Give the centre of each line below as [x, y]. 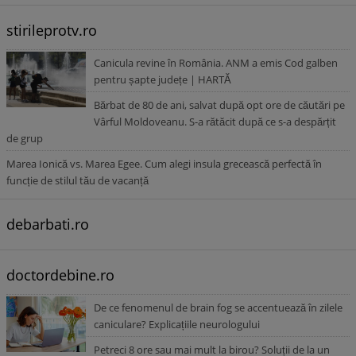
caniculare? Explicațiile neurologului [177, 324]
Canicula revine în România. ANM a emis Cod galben [216, 63]
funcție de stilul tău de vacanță [77, 180]
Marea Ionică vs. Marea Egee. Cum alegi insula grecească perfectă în [164, 164]
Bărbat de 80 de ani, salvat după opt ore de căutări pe [219, 105]
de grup [25, 138]
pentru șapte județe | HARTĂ [163, 79]
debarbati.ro [48, 224]
